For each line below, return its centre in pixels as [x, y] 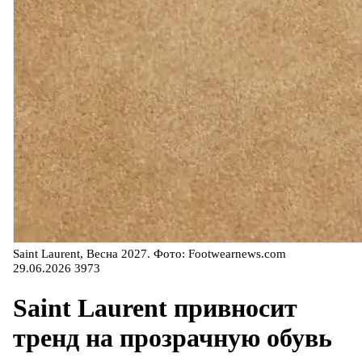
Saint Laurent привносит [155, 307]
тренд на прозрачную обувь [173, 337]
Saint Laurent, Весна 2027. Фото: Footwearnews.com [149, 254]
